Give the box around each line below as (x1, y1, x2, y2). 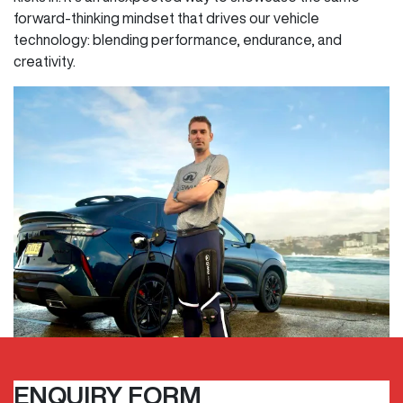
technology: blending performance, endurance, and (13, 32, 342, 47)
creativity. (13, 54, 76, 68)
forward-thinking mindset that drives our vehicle (13, 11, 319, 25)
